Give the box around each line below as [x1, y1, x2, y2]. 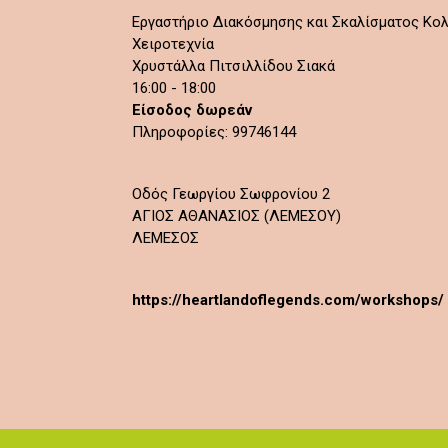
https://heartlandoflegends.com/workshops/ [132, 291, 444, 309]
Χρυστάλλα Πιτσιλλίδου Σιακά [132, 57, 335, 75]
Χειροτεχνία [132, 35, 214, 53]
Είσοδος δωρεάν [132, 101, 252, 119]
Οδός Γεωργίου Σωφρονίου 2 [132, 185, 330, 203]
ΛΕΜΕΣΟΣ [132, 229, 199, 247]
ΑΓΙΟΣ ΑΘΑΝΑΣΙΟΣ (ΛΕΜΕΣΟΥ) [132, 207, 341, 225]
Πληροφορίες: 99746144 [132, 123, 296, 141]
